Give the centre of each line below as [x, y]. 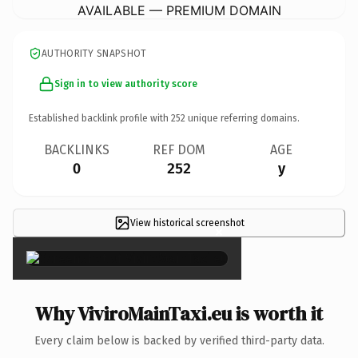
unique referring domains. [243, 118]
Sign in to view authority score [126, 84]
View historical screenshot [187, 223]
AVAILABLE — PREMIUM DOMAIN [179, 10]
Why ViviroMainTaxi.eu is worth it [179, 313]
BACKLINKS [77, 149]
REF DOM [179, 149]
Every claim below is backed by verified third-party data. [179, 340]
